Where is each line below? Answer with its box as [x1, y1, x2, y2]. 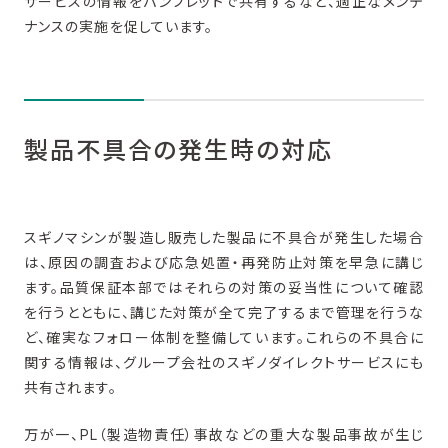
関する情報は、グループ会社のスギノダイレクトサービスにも [23, 353, 425, 371]
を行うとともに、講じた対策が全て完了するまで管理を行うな [23, 303, 425, 321]
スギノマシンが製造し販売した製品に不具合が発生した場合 [23, 228, 425, 246]
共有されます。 [23, 378, 117, 396]
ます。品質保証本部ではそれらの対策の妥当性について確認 [23, 278, 425, 296]
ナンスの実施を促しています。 [23, 17, 214, 35]
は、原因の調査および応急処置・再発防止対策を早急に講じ [23, 253, 425, 271]
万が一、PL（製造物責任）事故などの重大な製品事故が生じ [23, 426, 425, 444]
